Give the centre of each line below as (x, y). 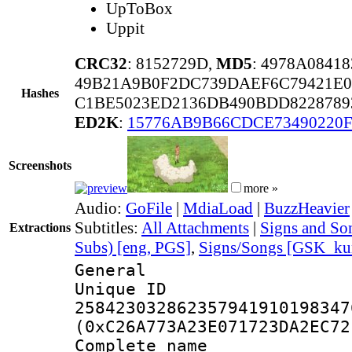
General (110, 270)
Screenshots (40, 165)
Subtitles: (108, 227)
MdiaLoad (218, 208)
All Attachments (195, 227)
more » (261, 188)
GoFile (149, 208)
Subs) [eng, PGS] (133, 247)
